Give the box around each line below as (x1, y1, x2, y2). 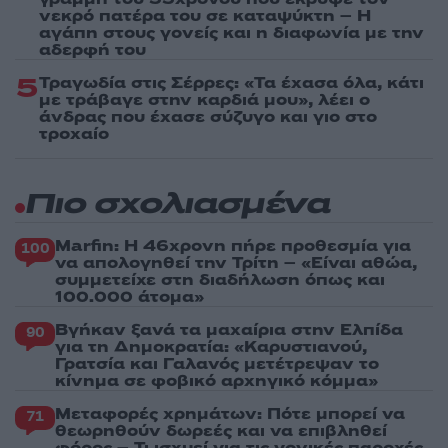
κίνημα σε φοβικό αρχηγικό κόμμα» (55, 369, 378, 392)
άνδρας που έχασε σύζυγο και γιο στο (39, 105, 377, 128)
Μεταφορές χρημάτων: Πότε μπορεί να (55, 402, 405, 425)
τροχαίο (39, 122, 109, 145)
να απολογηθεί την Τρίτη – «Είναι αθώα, (55, 251, 417, 274)
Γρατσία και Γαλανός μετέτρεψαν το (55, 352, 379, 375)
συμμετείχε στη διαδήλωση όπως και (55, 268, 385, 291)
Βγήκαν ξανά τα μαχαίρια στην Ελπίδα (55, 318, 403, 341)
